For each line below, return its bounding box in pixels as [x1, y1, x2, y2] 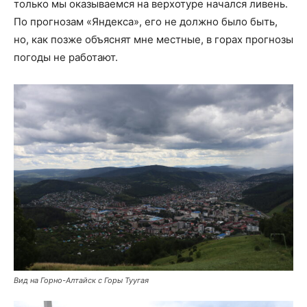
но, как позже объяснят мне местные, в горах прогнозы [14, 32, 293, 46]
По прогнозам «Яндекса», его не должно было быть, [14, 14, 278, 28]
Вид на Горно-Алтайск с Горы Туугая [14, 275, 149, 285]
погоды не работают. [14, 50, 118, 64]
